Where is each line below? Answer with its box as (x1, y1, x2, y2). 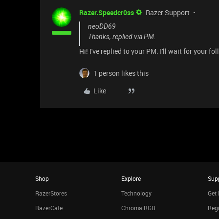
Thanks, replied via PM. (88, 33, 156, 41)
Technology (121, 189, 152, 197)
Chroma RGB (121, 204, 156, 212)
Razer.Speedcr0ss (79, 8, 134, 17)
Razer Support (146, 8, 190, 17)
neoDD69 (88, 22, 116, 30)
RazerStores (35, 189, 67, 197)
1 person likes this (93, 68, 149, 78)
